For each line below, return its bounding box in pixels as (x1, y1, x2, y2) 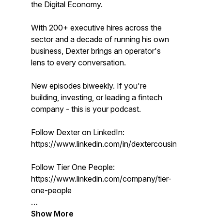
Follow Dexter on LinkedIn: (31, 127, 124, 137)
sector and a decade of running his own (31, 34, 169, 44)
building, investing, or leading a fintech (31, 93, 162, 102)
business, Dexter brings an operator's (31, 46, 161, 56)
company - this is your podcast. (31, 104, 141, 114)
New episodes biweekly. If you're (31, 81, 147, 91)
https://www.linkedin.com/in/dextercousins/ (31, 139, 184, 149)
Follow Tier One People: (31, 162, 115, 172)
